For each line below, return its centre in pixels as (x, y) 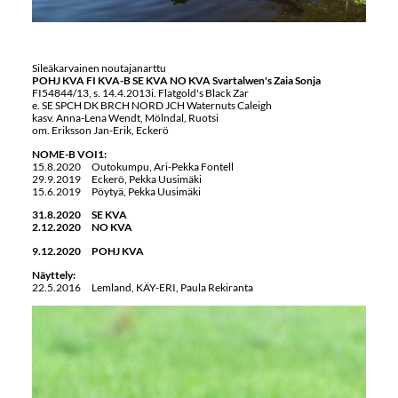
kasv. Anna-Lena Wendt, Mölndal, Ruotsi (125, 117)
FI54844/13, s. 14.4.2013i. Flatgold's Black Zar (140, 92)
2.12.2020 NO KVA (82, 227)
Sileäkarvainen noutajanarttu (99, 68)
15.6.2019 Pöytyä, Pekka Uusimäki (116, 191)
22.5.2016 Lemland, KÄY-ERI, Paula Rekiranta (142, 287)
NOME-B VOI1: (69, 154)
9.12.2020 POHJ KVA (94, 251)
